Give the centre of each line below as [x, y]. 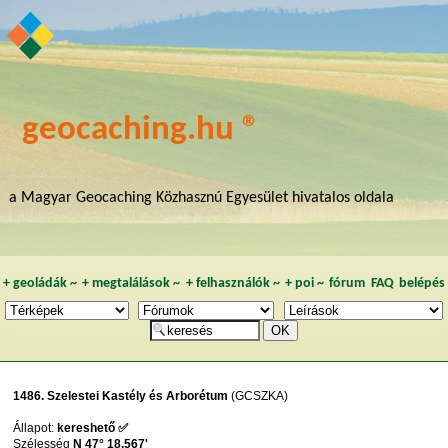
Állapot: [35, 428]
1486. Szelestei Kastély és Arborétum [121, 396]
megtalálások [131, 284]
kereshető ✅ [93, 428]
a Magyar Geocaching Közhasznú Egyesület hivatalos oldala [201, 197]
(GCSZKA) [258, 396]
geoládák [39, 284]
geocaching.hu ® [141, 130]
